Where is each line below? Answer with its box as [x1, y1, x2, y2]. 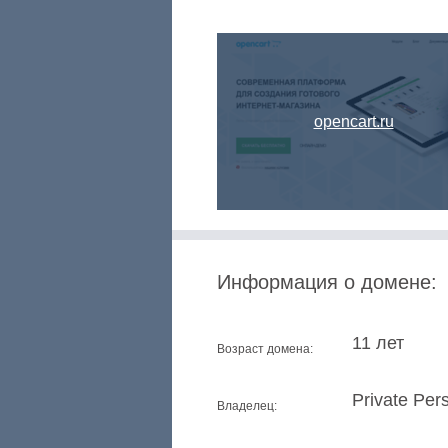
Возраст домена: [217, 342, 313, 356]
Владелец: [217, 399, 277, 413]
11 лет [352, 333, 404, 353]
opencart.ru [313, 113, 394, 130]
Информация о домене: [217, 271, 437, 293]
